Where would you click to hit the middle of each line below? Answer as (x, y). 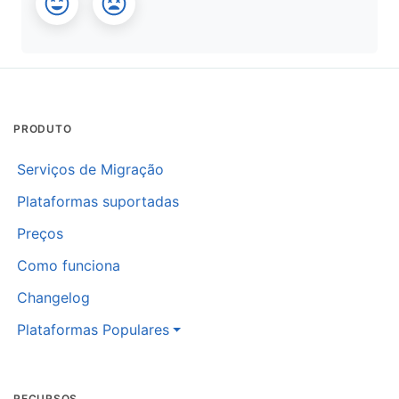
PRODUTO (43, 128)
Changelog (54, 297)
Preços (41, 233)
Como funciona (69, 265)
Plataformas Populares (94, 329)
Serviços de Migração (91, 169)
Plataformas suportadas (98, 201)
